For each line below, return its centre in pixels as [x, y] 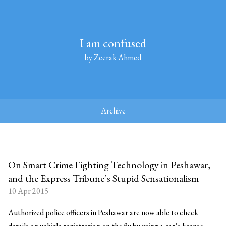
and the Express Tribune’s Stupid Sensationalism [103, 178]
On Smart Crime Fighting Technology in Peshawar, [109, 165]
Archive [113, 111]
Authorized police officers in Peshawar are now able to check [103, 213]
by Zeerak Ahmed [113, 57]
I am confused [113, 43]
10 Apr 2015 [28, 191]
